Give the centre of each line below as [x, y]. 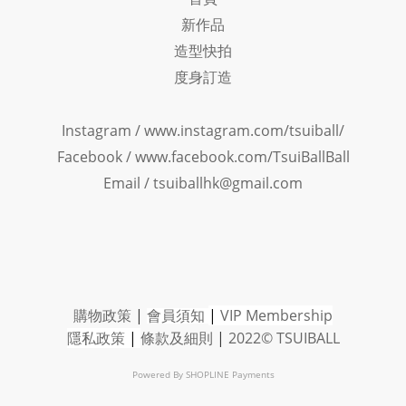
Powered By [159, 374]
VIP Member [260, 315]
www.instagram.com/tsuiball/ [244, 130]
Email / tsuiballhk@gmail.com [203, 183]
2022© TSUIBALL [284, 338]
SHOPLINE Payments [230, 374]
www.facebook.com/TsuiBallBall [242, 157]
